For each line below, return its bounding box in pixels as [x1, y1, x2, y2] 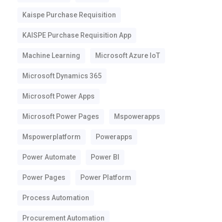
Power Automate [22, 153, 76, 161]
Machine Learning [22, 52, 81, 59]
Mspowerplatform [22, 133, 81, 141]
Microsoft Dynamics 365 [22, 72, 102, 80]
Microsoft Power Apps [22, 92, 95, 100]
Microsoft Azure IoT [95, 52, 161, 59]
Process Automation [22, 194, 90, 202]
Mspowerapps [114, 112, 161, 120]
